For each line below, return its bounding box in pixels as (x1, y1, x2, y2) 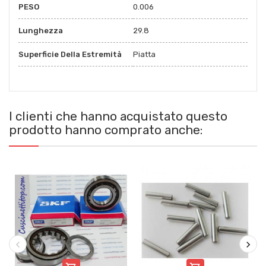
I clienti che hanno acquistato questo (9, 108, 227, 123)
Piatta (133, 49, 156, 59)
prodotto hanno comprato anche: (9, 122, 202, 137)
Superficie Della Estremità (18, 49, 122, 59)
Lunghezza (18, 26, 63, 35)
